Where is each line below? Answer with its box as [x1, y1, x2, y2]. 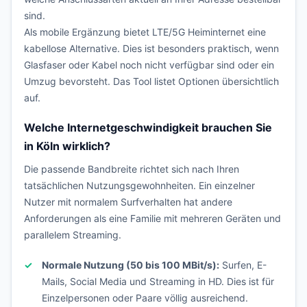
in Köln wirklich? [24, 139, 110, 153]
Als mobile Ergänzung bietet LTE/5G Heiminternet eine [24, 26, 266, 38]
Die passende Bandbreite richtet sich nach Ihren [24, 163, 239, 175]
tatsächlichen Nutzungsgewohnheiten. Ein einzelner [24, 180, 255, 191]
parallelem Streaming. [24, 229, 121, 241]
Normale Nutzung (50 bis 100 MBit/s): [42, 259, 219, 271]
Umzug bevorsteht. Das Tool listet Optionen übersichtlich [24, 75, 279, 87]
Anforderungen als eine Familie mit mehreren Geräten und [24, 212, 281, 224]
